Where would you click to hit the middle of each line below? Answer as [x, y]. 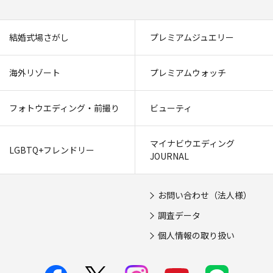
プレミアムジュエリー [192, 37]
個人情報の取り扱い [196, 235]
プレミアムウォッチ [188, 73]
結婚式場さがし [39, 37]
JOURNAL [169, 156]
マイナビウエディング [192, 143]
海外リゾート [34, 73]
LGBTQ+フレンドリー [51, 150]
